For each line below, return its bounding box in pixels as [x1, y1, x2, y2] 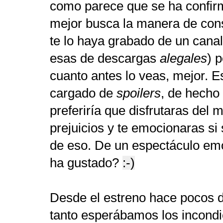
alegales [160, 51, 207, 65]
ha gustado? [50, 155, 122, 170]
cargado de [50, 86, 116, 100]
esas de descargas [50, 51, 160, 65]
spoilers [116, 86, 161, 100]
